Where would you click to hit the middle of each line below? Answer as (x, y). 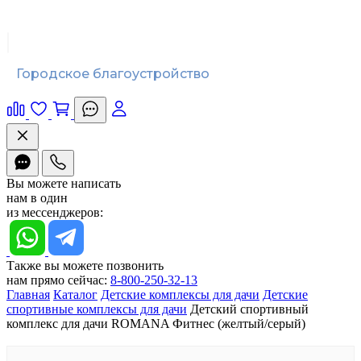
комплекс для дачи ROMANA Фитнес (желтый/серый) (156, 324)
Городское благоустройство (113, 74)
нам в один (37, 198)
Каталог (75, 295)
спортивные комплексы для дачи (97, 309)
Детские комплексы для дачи (180, 295)
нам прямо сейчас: (57, 280)
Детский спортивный (249, 309)
